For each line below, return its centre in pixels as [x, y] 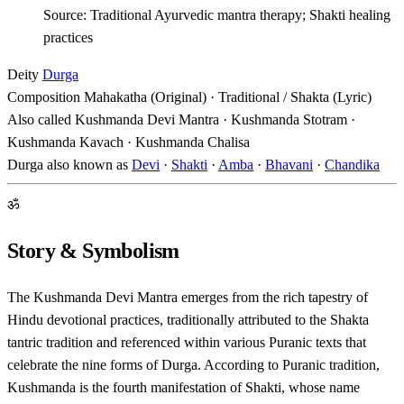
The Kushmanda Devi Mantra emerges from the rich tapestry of [188, 297]
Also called [39, 119]
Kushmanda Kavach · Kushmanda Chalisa [129, 142]
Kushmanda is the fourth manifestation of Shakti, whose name [184, 387]
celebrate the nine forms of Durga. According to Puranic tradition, [193, 364]
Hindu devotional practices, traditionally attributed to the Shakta [188, 319]
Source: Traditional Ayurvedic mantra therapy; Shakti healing [217, 14]
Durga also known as [68, 164]
